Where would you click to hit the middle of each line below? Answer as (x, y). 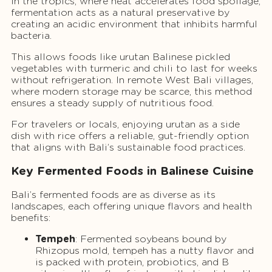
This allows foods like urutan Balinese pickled (121, 56)
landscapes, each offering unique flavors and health (131, 206)
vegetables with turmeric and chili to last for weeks (134, 68)
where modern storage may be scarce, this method (131, 91)
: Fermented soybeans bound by (151, 239)
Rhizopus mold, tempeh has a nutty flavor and (144, 251)
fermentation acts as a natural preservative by (120, 12)
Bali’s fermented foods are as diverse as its (113, 195)
